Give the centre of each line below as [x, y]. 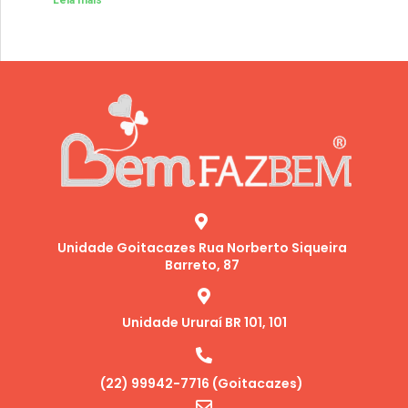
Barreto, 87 [202, 265]
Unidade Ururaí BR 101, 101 [204, 323]
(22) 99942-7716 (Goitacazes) [202, 384]
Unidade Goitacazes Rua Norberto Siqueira [202, 248]
